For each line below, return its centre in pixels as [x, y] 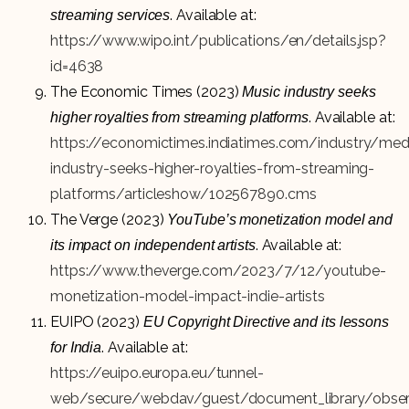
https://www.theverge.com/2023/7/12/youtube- [218, 271]
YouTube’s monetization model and [280, 220]
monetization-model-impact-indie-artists [188, 297]
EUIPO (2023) [97, 322]
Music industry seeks [309, 92]
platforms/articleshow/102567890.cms [184, 194]
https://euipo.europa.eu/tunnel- [157, 373]
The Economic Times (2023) [147, 92]
